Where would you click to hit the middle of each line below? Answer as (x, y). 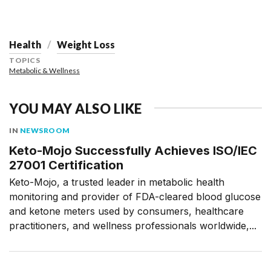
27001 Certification (66, 165)
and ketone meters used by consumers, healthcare (126, 211)
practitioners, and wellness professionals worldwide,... (133, 225)
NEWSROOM (45, 130)
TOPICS (24, 60)
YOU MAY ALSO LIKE (76, 108)
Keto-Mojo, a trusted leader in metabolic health (117, 182)
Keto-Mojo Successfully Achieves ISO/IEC (133, 150)
